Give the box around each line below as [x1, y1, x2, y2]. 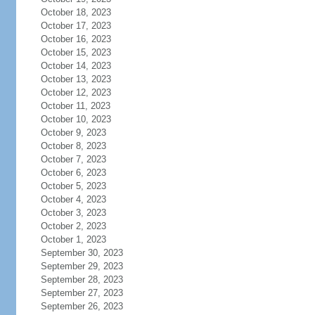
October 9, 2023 [40, 127, 106, 138]
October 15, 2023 [40, 47, 111, 58]
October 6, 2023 [40, 167, 106, 178]
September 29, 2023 [40, 261, 123, 271]
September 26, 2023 [40, 301, 123, 311]
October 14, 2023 [40, 60, 111, 71]
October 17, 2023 [40, 20, 111, 31]
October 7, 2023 [40, 154, 106, 165]
